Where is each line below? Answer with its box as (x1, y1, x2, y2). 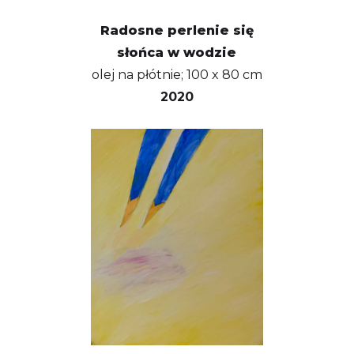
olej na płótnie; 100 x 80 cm (91, 66, 262, 82)
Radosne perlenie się (100, 22, 254, 38)
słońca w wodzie (117, 44, 236, 60)
